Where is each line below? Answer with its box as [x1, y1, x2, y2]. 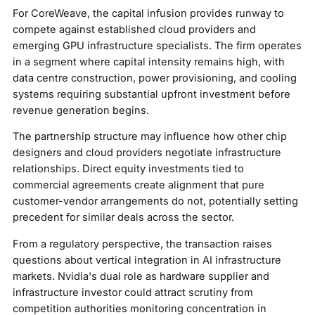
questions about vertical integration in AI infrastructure [12, 253, 281, 266]
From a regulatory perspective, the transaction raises [12, 237, 272, 250]
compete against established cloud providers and [12, 22, 256, 36]
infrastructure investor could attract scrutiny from [12, 285, 253, 299]
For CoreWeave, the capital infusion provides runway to [12, 6, 284, 20]
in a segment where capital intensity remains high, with [12, 55, 285, 68]
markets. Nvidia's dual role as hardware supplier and [12, 269, 269, 283]
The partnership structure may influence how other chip [12, 130, 287, 143]
